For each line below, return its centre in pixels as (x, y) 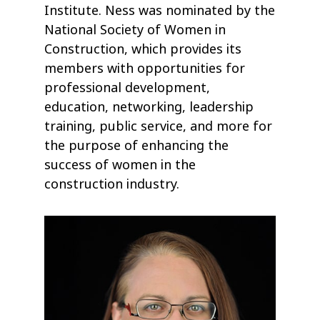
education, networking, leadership (149, 107)
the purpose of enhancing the (137, 146)
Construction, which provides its (143, 50)
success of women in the (120, 165)
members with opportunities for (145, 69)
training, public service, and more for (159, 127)
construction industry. (112, 185)
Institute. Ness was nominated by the (160, 11)
